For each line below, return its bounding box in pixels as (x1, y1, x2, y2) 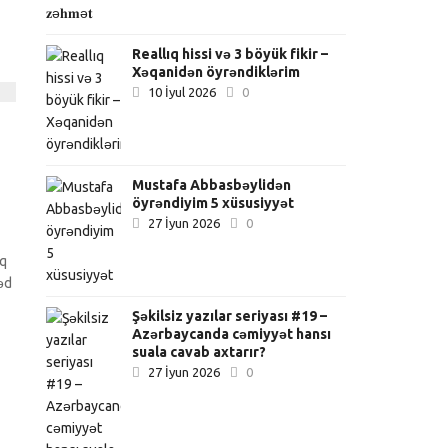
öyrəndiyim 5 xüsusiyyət (132, 195, 295, 211)
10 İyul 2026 (148, 85, 217, 99)
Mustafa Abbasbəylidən (132, 177, 292, 193)
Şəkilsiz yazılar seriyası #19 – (132, 308, 328, 324)
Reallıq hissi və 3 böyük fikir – (132, 46, 329, 62)
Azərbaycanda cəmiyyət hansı (132, 326, 332, 342)
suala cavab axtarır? (132, 344, 267, 360)
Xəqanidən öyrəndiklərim (132, 64, 301, 80)
